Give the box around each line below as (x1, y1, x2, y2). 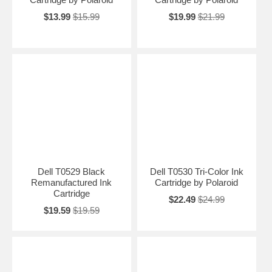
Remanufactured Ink (31, 177, 112, 188)
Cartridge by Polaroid (155, 177, 239, 188)
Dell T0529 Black (38, 166, 106, 177)
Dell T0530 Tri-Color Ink (149, 166, 243, 177)
